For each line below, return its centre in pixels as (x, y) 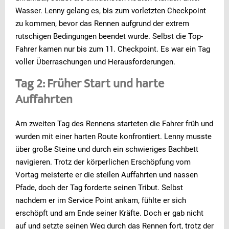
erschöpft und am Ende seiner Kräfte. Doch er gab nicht (109, 213)
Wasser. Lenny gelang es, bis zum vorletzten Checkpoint (111, 10)
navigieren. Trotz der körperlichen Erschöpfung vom (103, 162)
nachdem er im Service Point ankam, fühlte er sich (101, 200)
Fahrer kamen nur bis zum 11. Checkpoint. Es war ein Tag (113, 49)
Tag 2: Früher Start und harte (90, 85)
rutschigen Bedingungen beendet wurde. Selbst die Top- (109, 36)
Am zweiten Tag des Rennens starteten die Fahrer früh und (114, 123)
